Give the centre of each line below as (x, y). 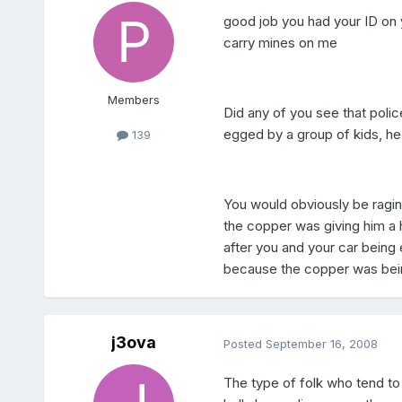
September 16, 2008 (321, 343)
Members (133, 100)
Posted (244, 343)
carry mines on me (280, 42)
